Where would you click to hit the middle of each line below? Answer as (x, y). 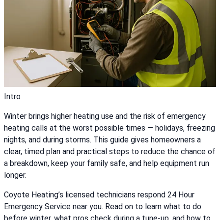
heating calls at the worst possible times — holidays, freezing (110, 128)
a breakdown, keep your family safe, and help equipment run (107, 164)
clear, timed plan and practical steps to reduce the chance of (110, 152)
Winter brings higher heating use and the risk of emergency (105, 116)
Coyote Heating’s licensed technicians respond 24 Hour (99, 195)
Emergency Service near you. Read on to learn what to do (103, 207)
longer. (15, 175)
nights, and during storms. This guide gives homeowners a (102, 140)
